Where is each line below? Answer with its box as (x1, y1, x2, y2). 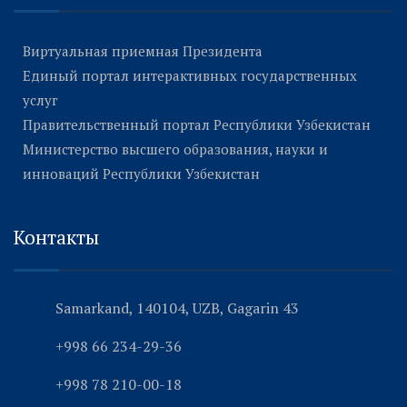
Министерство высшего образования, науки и (23, 139, 328, 158)
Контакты (14, 223, 99, 250)
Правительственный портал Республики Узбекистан (23, 114, 371, 134)
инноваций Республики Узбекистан (23, 164, 260, 183)
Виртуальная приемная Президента (23, 41, 263, 60)
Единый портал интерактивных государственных (23, 65, 357, 84)
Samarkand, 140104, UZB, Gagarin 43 (55, 297, 299, 318)
